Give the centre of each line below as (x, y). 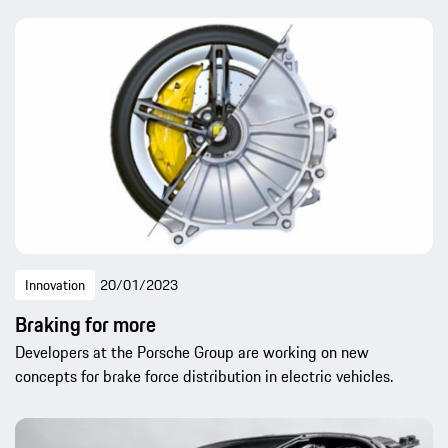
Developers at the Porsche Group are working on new (192, 352)
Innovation (55, 285)
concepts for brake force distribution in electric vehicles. (204, 376)
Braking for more (85, 325)
